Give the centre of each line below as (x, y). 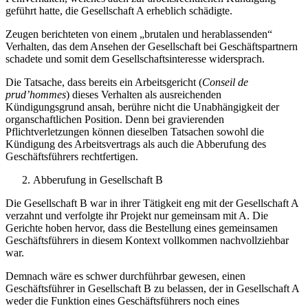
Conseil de (225, 82)
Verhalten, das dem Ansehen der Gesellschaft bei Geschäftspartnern (152, 47)
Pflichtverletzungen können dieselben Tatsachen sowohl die (135, 132)
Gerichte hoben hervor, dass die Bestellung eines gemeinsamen (142, 228)
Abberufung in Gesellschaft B (98, 180)
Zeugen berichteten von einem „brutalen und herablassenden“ (139, 34)
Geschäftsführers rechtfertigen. (72, 157)
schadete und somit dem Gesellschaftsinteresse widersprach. (135, 59)
